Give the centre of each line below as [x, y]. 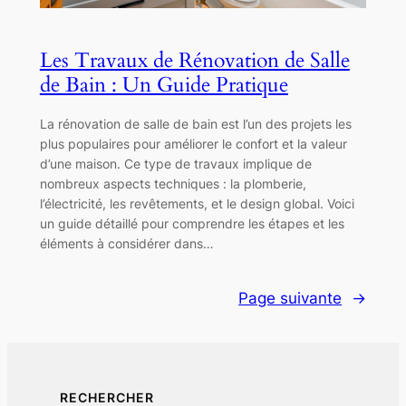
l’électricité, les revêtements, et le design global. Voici [197, 204]
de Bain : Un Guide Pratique [164, 85]
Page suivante [290, 299]
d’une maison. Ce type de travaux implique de [175, 164]
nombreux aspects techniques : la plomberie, [173, 184]
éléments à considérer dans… [126, 244]
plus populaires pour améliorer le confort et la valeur [193, 144]
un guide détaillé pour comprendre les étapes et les [192, 224]
